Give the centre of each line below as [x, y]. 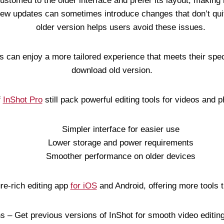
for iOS [83, 186]
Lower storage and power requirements [120, 143]
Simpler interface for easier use [120, 129]
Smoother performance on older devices [120, 156]
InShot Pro [22, 100]
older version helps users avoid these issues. [120, 27]
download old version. [112, 70]
